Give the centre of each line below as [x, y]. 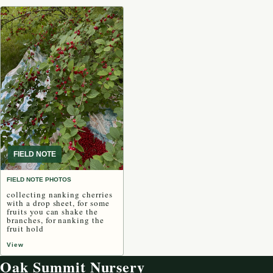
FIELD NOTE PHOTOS [39, 180]
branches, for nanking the [56, 220]
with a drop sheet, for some [58, 203]
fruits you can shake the [53, 212]
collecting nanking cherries [60, 195]
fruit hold [25, 229]
